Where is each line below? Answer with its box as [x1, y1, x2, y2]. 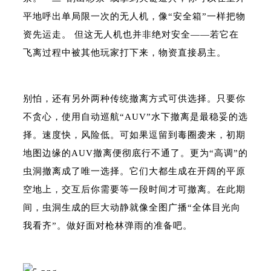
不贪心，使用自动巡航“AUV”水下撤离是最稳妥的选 [23, 112, 248, 122]
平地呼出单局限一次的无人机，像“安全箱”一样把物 [23, 11, 246, 21]
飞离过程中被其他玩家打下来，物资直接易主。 [23, 48, 226, 57]
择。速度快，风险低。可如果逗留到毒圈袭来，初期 [23, 130, 246, 140]
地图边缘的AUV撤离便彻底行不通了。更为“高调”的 [23, 148, 248, 158]
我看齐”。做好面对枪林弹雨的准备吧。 [23, 221, 192, 230]
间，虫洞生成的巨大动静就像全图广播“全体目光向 [23, 203, 241, 212]
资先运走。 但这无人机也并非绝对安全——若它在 [23, 30, 239, 39]
